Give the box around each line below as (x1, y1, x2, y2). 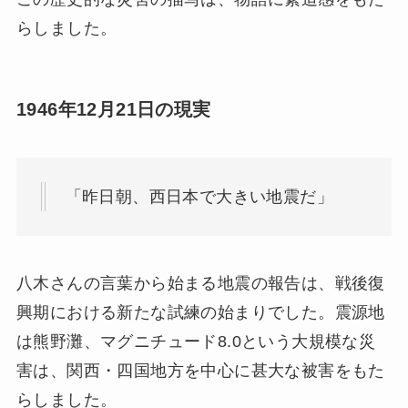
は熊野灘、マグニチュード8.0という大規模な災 (15, 331, 376, 351)
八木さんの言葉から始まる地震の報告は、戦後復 (15, 273, 385, 292)
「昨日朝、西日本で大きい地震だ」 (65, 187, 334, 206)
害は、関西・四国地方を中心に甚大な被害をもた (15, 361, 385, 380)
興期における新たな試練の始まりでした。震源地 (15, 302, 385, 321)
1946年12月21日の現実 (15, 98, 211, 119)
